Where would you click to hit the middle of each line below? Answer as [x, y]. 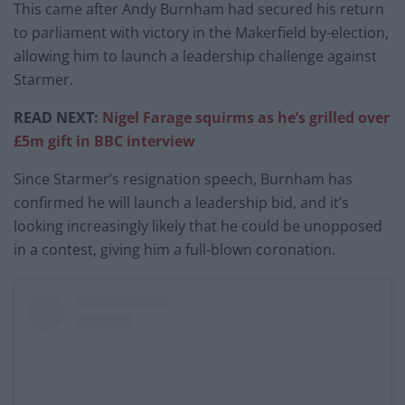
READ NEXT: [58, 118]
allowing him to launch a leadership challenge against [195, 57]
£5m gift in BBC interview [104, 141]
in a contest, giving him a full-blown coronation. [174, 250]
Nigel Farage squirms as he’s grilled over [246, 118]
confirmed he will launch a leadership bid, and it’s [181, 203]
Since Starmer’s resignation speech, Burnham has [183, 179]
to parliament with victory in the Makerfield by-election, [201, 33]
